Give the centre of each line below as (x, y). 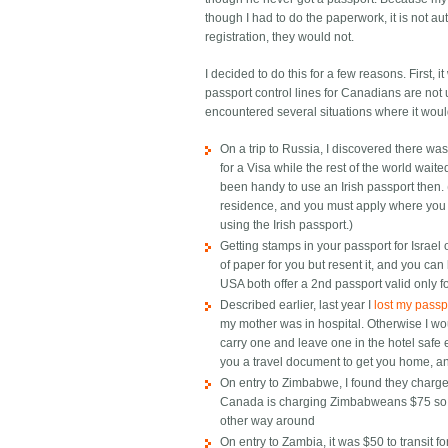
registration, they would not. (280, 37)
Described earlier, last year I (297, 305)
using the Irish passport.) (287, 225)
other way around (268, 421)
